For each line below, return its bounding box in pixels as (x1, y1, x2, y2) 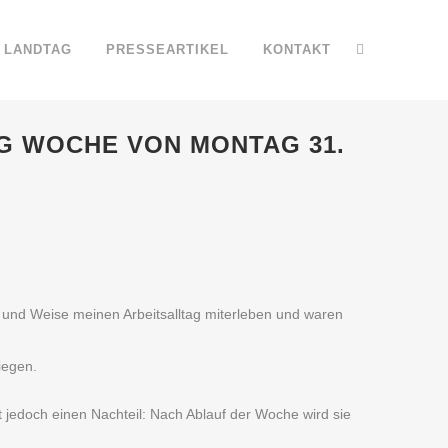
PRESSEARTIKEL (106, 42, 229, 57)
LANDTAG (4, 42, 72, 57)
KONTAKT (263, 42, 331, 57)
